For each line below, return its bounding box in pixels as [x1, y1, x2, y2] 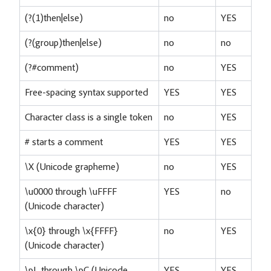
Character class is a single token [25, 113, 152, 123]
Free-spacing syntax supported [25, 88, 148, 98]
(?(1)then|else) [25, 13, 83, 24]
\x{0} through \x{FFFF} [25, 226, 118, 237]
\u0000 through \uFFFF [25, 187, 117, 197]
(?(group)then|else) [25, 38, 102, 48]
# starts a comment [25, 137, 103, 148]
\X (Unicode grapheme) [25, 162, 119, 172]
